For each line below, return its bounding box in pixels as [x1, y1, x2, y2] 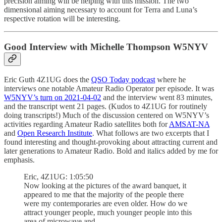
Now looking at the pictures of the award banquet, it [24, 181, 186, 190]
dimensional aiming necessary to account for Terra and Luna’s [4, 5, 197, 14]
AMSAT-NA [169, 119, 210, 128]
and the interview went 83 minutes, [101, 93, 213, 102]
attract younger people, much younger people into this [24, 208, 192, 217]
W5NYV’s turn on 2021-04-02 [4, 93, 101, 102]
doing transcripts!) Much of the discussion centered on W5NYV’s [4, 111, 209, 119]
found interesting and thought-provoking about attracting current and [4, 137, 218, 146]
